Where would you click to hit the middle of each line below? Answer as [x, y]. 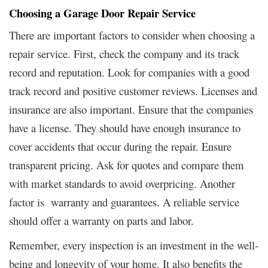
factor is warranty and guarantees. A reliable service [124, 202]
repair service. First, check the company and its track [124, 54]
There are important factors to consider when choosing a [132, 35]
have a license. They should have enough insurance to [125, 128]
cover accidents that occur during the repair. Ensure [120, 147]
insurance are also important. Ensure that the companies [131, 109]
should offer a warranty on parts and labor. [101, 221]
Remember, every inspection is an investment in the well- [134, 245]
